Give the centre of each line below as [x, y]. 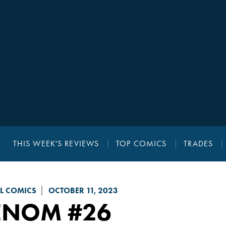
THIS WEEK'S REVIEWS [56, 144]
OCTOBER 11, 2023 [83, 191]
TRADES [199, 144]
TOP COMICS [142, 144]
